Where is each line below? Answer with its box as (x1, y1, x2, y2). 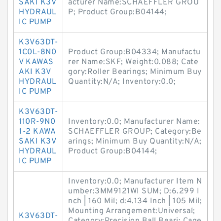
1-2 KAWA (19, 127, 56, 137)
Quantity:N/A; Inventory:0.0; (68, 77, 176, 87)
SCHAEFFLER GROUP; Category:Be (68, 127, 202, 137)
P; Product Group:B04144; (68, 7, 167, 17)
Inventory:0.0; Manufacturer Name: (68, 117, 200, 127)
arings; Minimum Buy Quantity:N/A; (68, 137, 202, 147)
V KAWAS (19, 57, 54, 67)
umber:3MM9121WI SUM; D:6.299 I (68, 186, 199, 196)
